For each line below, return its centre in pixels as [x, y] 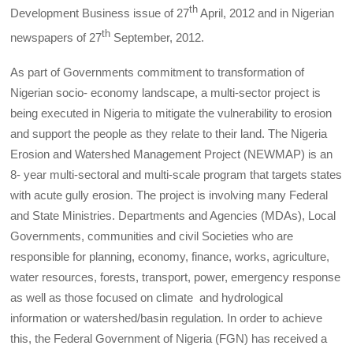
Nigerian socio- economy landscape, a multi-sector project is [166, 92]
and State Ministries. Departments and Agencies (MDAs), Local [173, 215]
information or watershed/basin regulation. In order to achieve [167, 318]
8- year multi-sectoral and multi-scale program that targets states [176, 174]
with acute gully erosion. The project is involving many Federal [169, 195]
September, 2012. [158, 37]
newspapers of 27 [56, 37]
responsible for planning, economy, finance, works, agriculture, [170, 256]
